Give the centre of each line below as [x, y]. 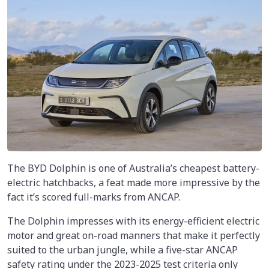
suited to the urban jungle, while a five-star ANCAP [122, 250]
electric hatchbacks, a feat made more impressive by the [134, 183]
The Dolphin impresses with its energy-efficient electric [133, 221]
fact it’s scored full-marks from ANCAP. [94, 197]
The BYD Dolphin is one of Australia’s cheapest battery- [133, 168]
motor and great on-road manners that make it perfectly [134, 236]
